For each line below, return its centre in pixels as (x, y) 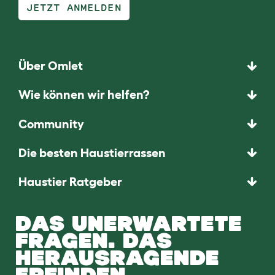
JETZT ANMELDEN (74, 8)
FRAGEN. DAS (94, 241)
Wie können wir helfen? (84, 95)
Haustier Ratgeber (70, 181)
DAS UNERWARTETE (129, 223)
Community (51, 124)
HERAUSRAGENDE (117, 258)
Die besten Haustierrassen (92, 153)
